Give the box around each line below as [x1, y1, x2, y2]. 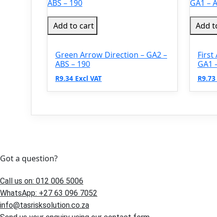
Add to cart [53, 20, 94, 31]
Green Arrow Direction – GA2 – [55, 49, 167, 60]
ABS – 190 [55, 59, 90, 69]
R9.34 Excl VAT [55, 74, 102, 83]
